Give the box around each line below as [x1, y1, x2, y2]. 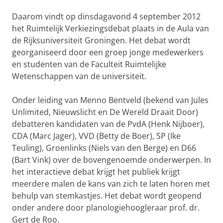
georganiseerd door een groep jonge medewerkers [12, 47, 204, 58]
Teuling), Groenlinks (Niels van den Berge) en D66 [12, 142, 196, 153]
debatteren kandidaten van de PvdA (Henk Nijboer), [12, 118, 205, 129]
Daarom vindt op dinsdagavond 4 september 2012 [12, 11, 201, 22]
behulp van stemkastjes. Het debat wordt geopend [12, 190, 202, 201]
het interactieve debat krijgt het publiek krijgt [12, 166, 180, 177]
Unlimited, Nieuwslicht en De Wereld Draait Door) [12, 107, 198, 117]
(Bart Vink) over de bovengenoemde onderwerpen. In [12, 154, 211, 165]
